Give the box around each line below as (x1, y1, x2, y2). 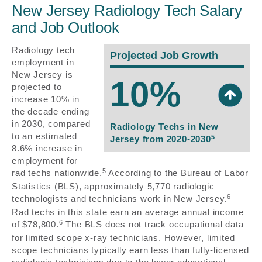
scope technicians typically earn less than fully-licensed (12, 245, 249, 256)
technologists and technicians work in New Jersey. (12, 194, 227, 204)
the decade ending (12, 106, 89, 117)
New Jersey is (12, 70, 73, 80)
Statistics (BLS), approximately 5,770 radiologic (12, 181, 215, 192)
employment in (12, 57, 74, 68)
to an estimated (12, 131, 78, 142)
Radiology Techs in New (110, 122, 219, 132)
